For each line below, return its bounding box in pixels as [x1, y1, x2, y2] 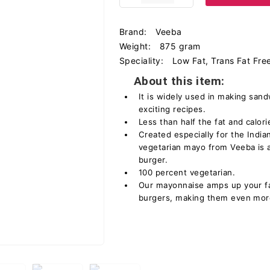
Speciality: [119, 55, 166, 66]
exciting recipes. [139, 104, 206, 114]
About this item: [134, 74, 225, 88]
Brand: [119, 27, 150, 37]
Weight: [119, 41, 154, 51]
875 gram [159, 41, 201, 51]
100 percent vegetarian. [139, 168, 236, 177]
